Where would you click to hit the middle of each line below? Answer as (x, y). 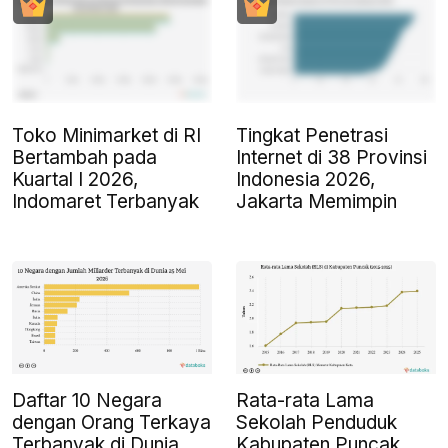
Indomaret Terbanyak (105, 202)
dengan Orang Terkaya (111, 422)
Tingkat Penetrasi (312, 136)
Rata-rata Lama (305, 400)
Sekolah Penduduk (316, 422)
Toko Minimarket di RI (106, 136)
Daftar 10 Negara (87, 400)
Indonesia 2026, (305, 180)
